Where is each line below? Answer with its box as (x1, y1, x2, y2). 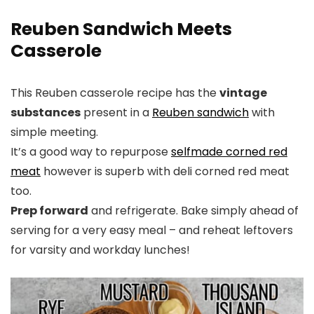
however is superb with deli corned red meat (41, 163, 289, 180)
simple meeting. (11, 124, 98, 141)
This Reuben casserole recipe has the (11, 85, 219, 102)
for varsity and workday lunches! (11, 242, 190, 259)
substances (11, 104, 81, 121)
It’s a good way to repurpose (11, 144, 171, 161)
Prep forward (11, 203, 88, 219)
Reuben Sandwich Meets (11, 17, 232, 42)
